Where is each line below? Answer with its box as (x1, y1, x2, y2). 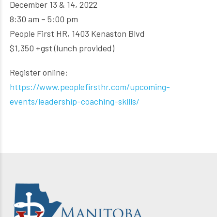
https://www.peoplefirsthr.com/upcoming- (10, 81, 170, 92)
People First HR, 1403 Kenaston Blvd (10, 28, 145, 39)
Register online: (10, 67, 68, 77)
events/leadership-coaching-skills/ (10, 96, 139, 107)
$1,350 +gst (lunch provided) (10, 43, 114, 53)
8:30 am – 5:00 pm (10, 14, 78, 24)
